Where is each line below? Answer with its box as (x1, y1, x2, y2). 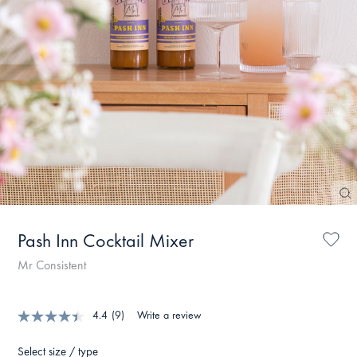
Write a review (136, 310, 202, 322)
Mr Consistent (18, 259, 87, 273)
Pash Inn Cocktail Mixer (18, 233, 194, 253)
